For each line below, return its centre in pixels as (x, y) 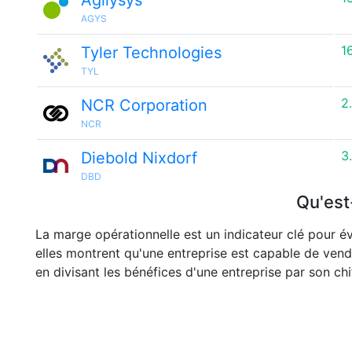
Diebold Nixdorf (139, 158)
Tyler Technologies (151, 53)
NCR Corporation (144, 105)
